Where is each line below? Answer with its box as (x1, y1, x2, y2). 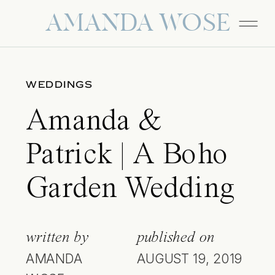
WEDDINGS (26, 78, 93, 91)
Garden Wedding (26, 174, 235, 205)
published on (136, 230, 215, 246)
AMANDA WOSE (45, 9, 231, 41)
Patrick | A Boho (26, 140, 229, 171)
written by (26, 230, 89, 246)
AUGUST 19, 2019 (136, 250, 242, 267)
